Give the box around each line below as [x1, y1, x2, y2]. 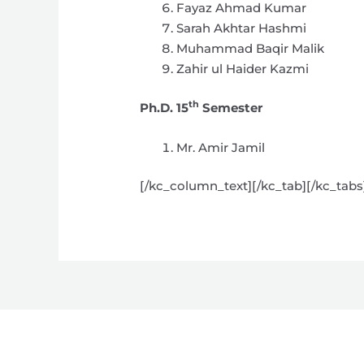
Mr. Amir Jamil [176, 139, 266, 155]
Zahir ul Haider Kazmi [176, 61, 310, 77]
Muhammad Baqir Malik [176, 41, 325, 57]
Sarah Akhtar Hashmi [176, 20, 307, 37]
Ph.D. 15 [140, 99, 189, 115]
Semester [199, 99, 263, 115]
